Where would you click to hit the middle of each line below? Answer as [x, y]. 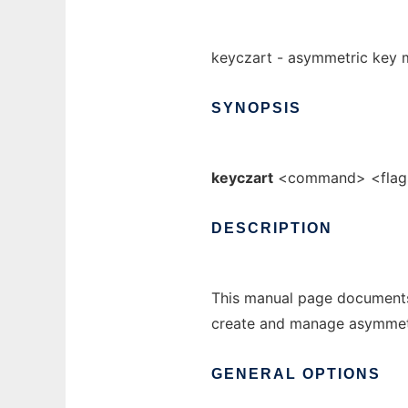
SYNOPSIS [256, 108]
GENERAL [254, 374]
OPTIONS [342, 374]
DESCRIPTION [272, 228]
